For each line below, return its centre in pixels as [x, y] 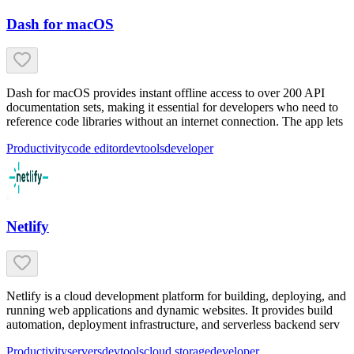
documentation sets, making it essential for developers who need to [172, 107]
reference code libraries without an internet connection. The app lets [175, 122]
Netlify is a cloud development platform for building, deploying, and [176, 296]
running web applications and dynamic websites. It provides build [169, 310]
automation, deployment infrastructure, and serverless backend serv [173, 324]
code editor [95, 149]
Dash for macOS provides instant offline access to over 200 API [166, 93]
